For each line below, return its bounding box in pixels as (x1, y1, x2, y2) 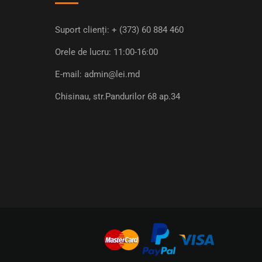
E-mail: (54, 69, 84, 80)
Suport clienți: (54, 25, 112, 36)
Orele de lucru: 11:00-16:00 (54, 47, 158, 58)
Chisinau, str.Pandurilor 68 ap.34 (54, 91, 180, 102)
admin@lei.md (84, 69, 140, 80)
